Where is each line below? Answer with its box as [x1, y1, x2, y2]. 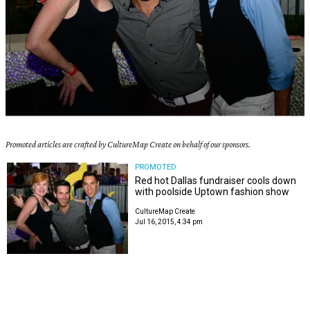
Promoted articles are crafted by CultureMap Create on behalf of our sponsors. [6, 140, 250, 150]
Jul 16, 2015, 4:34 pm [135, 218, 203, 226]
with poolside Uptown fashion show [135, 186, 290, 198]
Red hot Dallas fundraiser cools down [135, 175, 297, 187]
